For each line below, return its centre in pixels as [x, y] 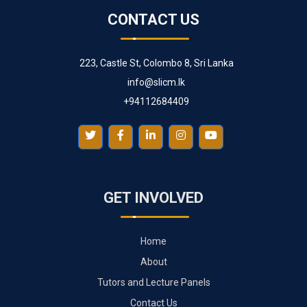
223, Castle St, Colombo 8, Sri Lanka [156, 63]
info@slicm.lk [156, 82]
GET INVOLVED [153, 197]
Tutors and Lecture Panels [153, 282]
